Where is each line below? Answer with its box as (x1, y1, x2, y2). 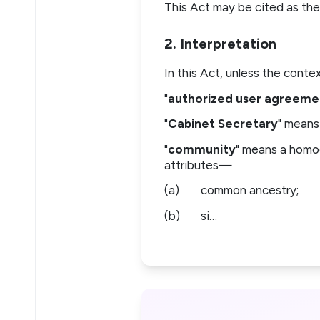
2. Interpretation (164, 35, 276, 53)
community (168, 141, 236, 156)
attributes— (164, 157, 232, 172)
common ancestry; (201, 183, 299, 198)
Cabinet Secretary (168, 116, 278, 131)
